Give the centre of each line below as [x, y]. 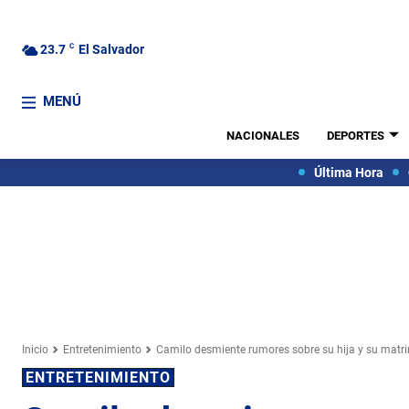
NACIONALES [262, 136]
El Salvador [111, 49]
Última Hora [348, 172]
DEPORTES [355, 136]
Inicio [35, 349]
